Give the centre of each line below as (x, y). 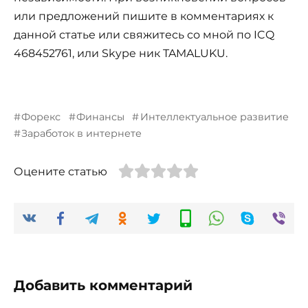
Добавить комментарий (103, 286)
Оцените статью (60, 172)
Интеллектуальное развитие (214, 117)
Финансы (101, 117)
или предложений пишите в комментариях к (144, 16)
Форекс (41, 117)
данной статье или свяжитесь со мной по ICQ (144, 35)
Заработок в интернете (82, 134)
